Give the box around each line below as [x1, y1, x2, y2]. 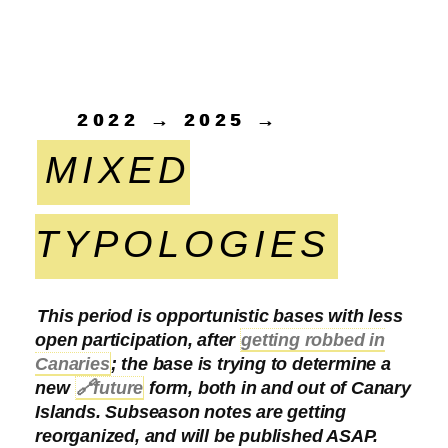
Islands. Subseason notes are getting [35, 401, 347, 422]
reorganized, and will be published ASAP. [35, 425, 379, 446]
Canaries [35, 353, 110, 374]
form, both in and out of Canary [144, 377, 411, 398]
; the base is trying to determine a [110, 353, 391, 374]
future [93, 377, 144, 398]
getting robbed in [241, 329, 385, 350]
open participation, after [35, 329, 241, 350]
